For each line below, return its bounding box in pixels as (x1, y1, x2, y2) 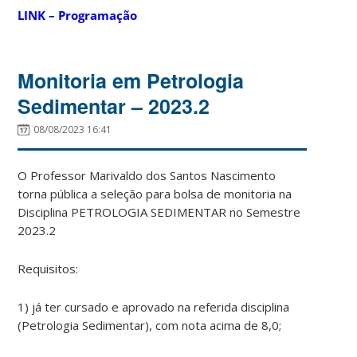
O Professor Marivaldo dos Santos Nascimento (18, 167, 277, 183)
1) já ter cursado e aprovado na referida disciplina (18, 298, 290, 315)
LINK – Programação (18, 6, 138, 23)
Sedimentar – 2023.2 (18, 91, 210, 120)
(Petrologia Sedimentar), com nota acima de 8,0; (18, 316, 282, 333)
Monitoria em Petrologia (18, 65, 245, 95)
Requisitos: (18, 260, 79, 277)
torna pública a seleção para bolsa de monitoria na (18, 185, 292, 202)
